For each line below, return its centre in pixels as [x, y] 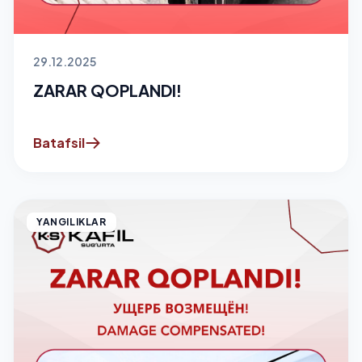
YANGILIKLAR [72, 221]
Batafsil [59, 142]
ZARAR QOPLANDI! [107, 90]
